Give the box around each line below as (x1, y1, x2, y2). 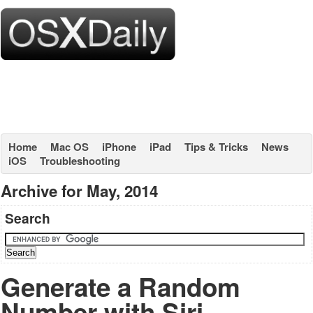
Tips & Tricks (184, 139, 248, 154)
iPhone (102, 139, 136, 154)
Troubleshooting (40, 153, 120, 168)
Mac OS (50, 139, 89, 154)
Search (5, 208, 50, 228)
